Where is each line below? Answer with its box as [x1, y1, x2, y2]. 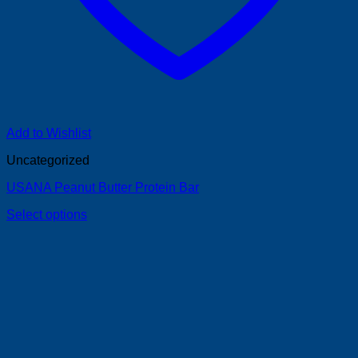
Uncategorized [6, 153, 89, 167]
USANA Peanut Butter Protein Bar [6, 180, 199, 194]
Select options [6, 207, 87, 221]
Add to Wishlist [6, 125, 91, 140]
